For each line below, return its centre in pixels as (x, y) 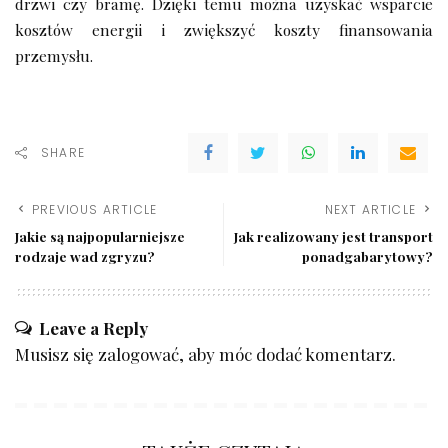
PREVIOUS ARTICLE (95, 210)
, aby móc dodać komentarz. (287, 354)
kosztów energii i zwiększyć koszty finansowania (224, 30)
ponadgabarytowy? (367, 256)
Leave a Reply (93, 328)
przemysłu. (54, 56)
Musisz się (56, 354)
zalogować (138, 354)
